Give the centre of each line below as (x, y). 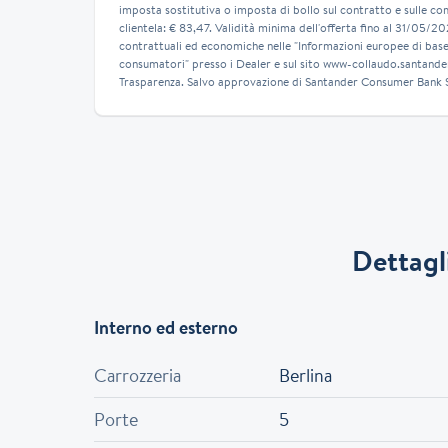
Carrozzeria (138, 375)
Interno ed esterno (166, 327)
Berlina (305, 375)
